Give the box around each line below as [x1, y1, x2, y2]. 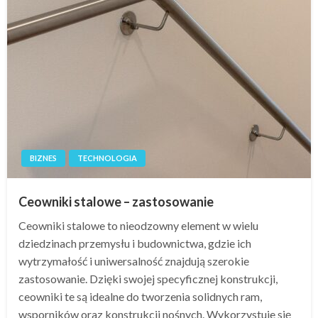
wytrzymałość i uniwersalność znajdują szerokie [18, 253, 249, 268]
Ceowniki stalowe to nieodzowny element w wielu [18, 218, 258, 232]
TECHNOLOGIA [77, 153, 137, 163]
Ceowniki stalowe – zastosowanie [18, 193, 214, 209]
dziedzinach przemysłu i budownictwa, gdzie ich [18, 236, 251, 250]
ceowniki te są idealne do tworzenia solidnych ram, [18, 289, 262, 303]
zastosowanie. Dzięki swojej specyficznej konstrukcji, [18, 271, 278, 285]
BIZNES [30, 153, 57, 163]
